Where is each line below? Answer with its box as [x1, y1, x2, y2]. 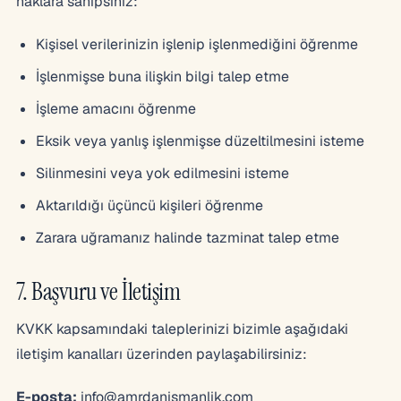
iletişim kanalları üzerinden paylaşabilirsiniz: [16, 345, 307, 363]
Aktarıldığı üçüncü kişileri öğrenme [36, 196, 263, 215]
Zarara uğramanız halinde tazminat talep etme [36, 228, 339, 247]
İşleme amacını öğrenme [36, 99, 196, 118]
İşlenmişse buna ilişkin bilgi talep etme [36, 67, 289, 86]
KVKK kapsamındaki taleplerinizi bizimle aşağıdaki [16, 320, 348, 338]
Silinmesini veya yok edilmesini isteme [36, 164, 289, 183]
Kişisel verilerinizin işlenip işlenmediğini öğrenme [36, 35, 358, 54]
